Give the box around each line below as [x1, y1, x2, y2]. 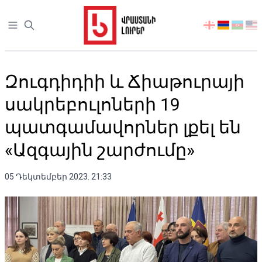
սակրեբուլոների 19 [5, 94, 180, 115]
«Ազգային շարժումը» [5, 140, 195, 160]
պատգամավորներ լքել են [5, 117, 241, 137]
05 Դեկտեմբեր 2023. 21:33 [5, 172, 112, 181]
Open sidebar [6, 20, 61, 31]
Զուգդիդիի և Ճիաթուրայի [5, 71, 244, 92]
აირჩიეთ [203, 20, 242, 31]
